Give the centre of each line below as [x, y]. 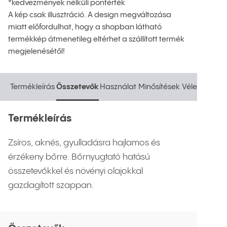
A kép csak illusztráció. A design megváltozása [90, 15]
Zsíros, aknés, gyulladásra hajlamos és [84, 143]
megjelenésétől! [36, 51]
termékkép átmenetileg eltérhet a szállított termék [96, 39]
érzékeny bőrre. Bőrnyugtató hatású [79, 157]
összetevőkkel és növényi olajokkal [75, 171]
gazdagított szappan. [51, 185]
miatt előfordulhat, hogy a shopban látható [85, 27]
